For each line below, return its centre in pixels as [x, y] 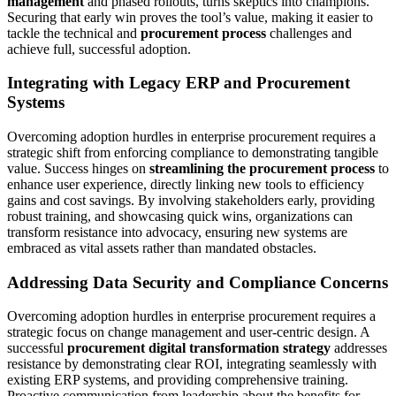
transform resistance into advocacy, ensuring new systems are [177, 232]
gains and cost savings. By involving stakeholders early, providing [191, 200]
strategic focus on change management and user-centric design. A [188, 332]
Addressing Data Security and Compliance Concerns [198, 282]
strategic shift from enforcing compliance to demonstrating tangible [193, 152]
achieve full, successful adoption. [99, 49]
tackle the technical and [74, 33]
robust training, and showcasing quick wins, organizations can [180, 216]
